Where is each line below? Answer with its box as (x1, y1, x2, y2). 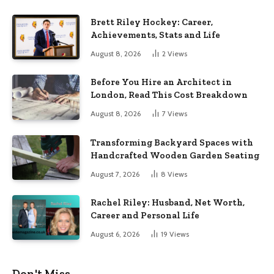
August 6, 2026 (91, 229, 139, 239)
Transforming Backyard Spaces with (91, 136, 253, 148)
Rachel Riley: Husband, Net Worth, (91, 197, 245, 208)
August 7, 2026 (91, 169, 139, 179)
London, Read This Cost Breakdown (91, 89, 248, 101)
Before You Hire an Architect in (91, 76, 232, 88)
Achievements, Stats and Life (91, 29, 220, 41)
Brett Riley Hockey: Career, (91, 17, 213, 28)
